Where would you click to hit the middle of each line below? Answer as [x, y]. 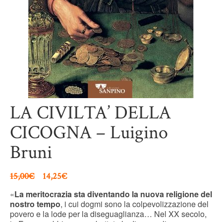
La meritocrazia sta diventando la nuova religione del [113, 194]
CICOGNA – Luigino [89, 133]
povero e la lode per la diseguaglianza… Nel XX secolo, [108, 214]
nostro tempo [35, 204]
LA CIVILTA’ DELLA [90, 113]
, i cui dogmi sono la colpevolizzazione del [135, 204]
